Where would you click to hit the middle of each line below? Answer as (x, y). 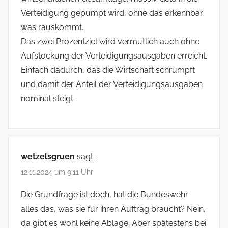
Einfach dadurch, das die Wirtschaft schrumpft (108, 70)
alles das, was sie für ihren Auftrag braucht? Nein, (113, 209)
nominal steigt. (48, 98)
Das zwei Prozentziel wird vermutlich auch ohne (110, 41)
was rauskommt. (52, 27)
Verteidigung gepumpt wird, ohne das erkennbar (112, 13)
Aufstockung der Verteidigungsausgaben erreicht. (114, 55)
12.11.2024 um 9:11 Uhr (57, 172)
